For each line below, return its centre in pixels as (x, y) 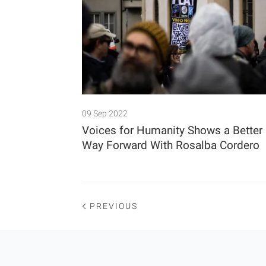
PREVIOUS (114, 206)
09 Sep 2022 (105, 113)
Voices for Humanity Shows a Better (172, 130)
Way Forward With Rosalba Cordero (171, 145)
